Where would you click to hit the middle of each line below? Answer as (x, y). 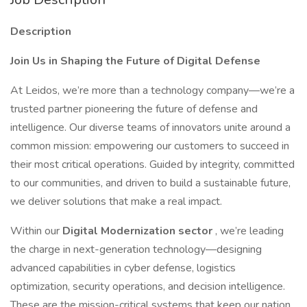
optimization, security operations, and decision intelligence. (148, 286)
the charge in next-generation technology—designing (136, 249)
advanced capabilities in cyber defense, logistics (123, 268)
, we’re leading (249, 231)
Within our (36, 231)
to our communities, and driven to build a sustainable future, (150, 183)
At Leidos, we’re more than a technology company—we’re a (152, 90)
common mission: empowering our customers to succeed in (150, 146)
